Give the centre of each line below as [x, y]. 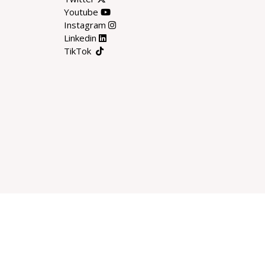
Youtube [82, 12]
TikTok [80, 51]
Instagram [86, 25]
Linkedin [81, 38]
